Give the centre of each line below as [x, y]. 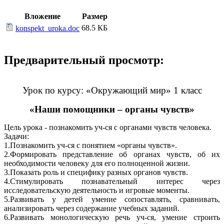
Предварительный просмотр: [84, 60]
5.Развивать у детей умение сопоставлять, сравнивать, [112, 199]
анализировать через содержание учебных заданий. [92, 208]
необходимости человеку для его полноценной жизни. [97, 163]
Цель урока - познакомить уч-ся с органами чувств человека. [108, 127]
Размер [94, 16]
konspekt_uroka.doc [47, 28]
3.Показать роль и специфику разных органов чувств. [96, 172]
